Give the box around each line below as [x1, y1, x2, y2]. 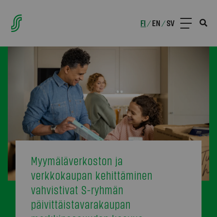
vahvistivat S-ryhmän [31, 183, 124, 197]
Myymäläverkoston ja [31, 154, 123, 168]
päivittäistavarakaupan [31, 197, 131, 211]
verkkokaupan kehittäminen [31, 168, 153, 182]
